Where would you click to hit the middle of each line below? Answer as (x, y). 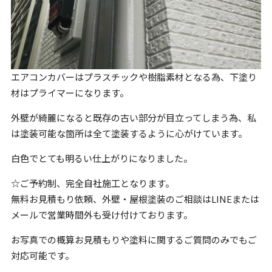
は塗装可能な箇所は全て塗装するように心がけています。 (129, 133)
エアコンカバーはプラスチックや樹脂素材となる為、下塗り (134, 76)
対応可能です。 (42, 255)
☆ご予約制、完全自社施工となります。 (92, 183)
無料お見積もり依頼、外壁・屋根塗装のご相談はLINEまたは (135, 199)
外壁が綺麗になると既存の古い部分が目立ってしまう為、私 (133, 117)
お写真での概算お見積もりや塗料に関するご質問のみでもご (134, 239)
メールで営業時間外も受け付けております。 (101, 214)
